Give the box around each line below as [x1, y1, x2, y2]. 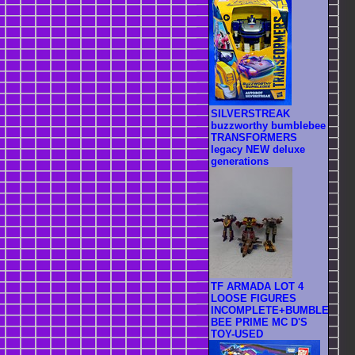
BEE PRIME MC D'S [211, 316, 307, 329]
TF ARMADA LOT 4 [211, 281, 303, 293]
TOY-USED [211, 328, 263, 341]
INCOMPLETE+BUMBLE [211, 304, 329, 317]
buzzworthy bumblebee [211, 120, 326, 132]
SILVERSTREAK [211, 108, 290, 120]
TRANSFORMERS [211, 132, 297, 144]
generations [211, 155, 269, 168]
